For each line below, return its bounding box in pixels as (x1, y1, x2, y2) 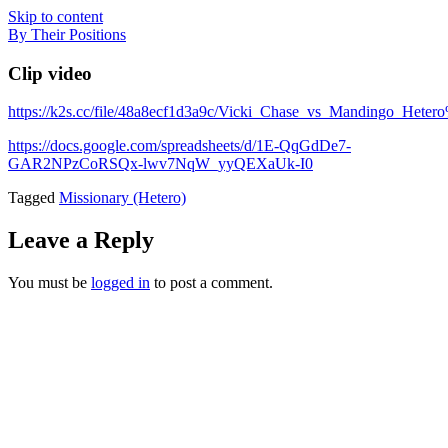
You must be (8, 274, 91, 292)
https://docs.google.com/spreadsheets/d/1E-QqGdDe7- (8, 137, 351, 155)
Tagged (8, 189, 59, 207)
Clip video (8, 62, 92, 84)
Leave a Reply (8, 227, 154, 254)
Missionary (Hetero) (59, 189, 186, 207)
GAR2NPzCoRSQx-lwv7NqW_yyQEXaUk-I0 (8, 155, 313, 173)
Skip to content (8, 8, 103, 25)
